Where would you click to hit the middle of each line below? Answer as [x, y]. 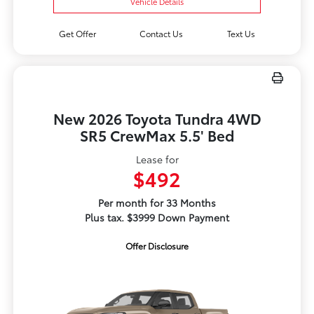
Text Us [241, 34]
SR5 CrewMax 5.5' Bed [157, 135]
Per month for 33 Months [157, 203]
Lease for [157, 159]
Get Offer [77, 34]
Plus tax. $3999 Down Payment [157, 218]
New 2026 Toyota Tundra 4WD [157, 118]
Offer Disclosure [157, 246]
